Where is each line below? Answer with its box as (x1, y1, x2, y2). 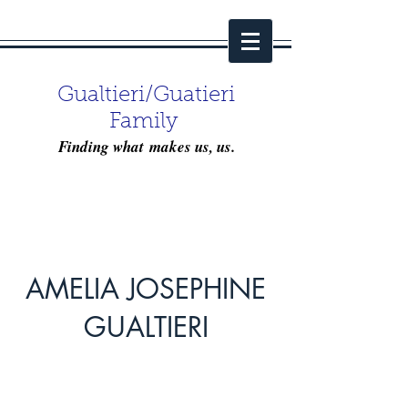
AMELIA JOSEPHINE (25, 270, 266, 307)
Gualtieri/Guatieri (57, 85, 235, 107)
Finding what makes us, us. (57, 136, 235, 158)
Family (108, 111, 184, 133)
